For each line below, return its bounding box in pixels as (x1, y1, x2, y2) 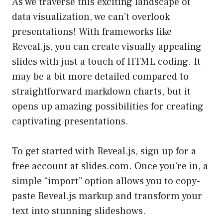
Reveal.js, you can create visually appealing (12, 40, 202, 54)
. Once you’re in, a (129, 160, 208, 173)
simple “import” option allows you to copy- (12, 175, 200, 188)
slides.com (81, 160, 129, 173)
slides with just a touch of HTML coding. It (12, 55, 201, 69)
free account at (12, 160, 81, 173)
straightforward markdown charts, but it (12, 85, 191, 99)
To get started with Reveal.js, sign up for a (12, 145, 196, 158)
